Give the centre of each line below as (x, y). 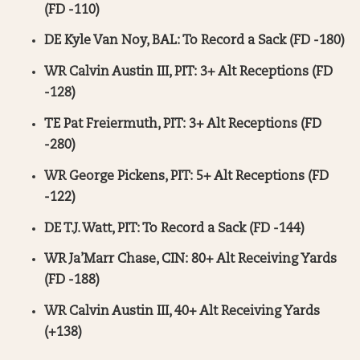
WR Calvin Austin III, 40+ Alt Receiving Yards (182, 312)
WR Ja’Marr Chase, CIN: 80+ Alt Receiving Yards (190, 260)
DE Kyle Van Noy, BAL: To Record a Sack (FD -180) (194, 41)
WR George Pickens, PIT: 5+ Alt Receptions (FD (186, 176)
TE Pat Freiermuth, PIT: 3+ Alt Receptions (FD (183, 124)
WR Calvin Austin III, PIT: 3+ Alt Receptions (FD (188, 73)
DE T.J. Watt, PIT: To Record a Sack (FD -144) (174, 229)
